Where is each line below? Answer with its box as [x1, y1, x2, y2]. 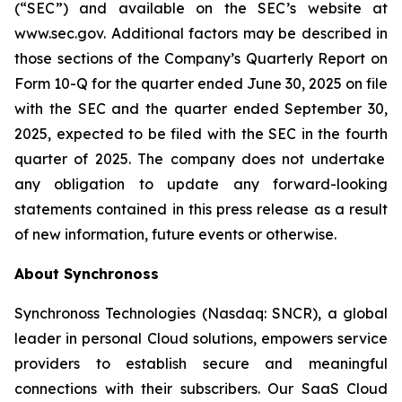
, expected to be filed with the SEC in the [48, 125, 345, 143]
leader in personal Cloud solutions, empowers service [14, 329, 388, 347]
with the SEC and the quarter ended [14, 100, 285, 118]
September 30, [284, 100, 388, 118]
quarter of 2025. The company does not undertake [14, 150, 385, 168]
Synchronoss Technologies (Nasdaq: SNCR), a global [14, 304, 388, 322]
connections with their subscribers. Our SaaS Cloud [14, 380, 388, 398]
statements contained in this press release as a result [14, 200, 388, 218]
